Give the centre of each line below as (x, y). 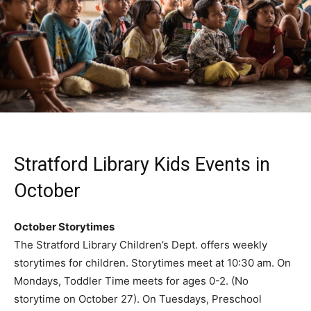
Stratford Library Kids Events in (142, 164)
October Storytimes (64, 226)
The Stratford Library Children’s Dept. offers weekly (141, 244)
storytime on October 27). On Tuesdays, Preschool (138, 299)
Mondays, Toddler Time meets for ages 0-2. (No (131, 280)
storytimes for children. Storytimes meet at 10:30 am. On (152, 262)
